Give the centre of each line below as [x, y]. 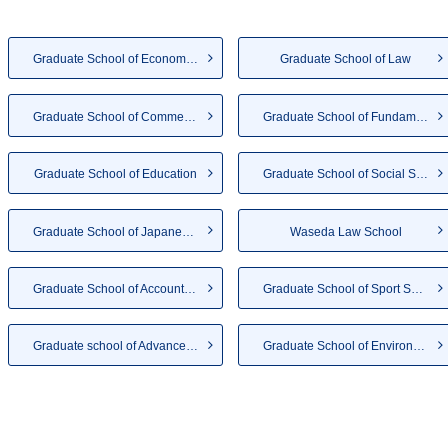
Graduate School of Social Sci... [422, 174]
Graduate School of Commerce [190, 116]
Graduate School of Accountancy [190, 288]
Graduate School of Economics [192, 59]
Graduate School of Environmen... [419, 346]
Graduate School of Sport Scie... [417, 288]
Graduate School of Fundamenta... [422, 116]
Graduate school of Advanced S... [192, 346]
